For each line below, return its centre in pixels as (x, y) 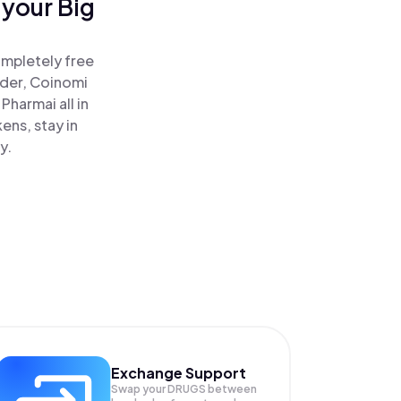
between (232, 389)
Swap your (139, 389)
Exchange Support (178, 373)
